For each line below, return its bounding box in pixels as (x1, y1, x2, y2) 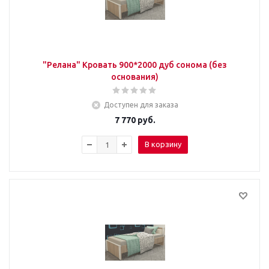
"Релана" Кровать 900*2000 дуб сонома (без (43, 59, 227, 70)
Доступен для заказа (103, 100, 178, 109)
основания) (111, 71, 159, 82)
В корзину (145, 139, 181, 148)
